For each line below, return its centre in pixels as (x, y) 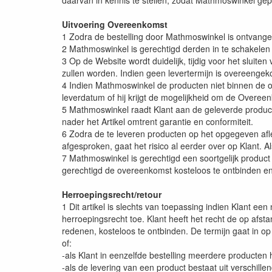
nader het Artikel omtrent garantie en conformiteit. (158, 122)
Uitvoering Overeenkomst (115, 25)
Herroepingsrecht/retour (112, 195)
